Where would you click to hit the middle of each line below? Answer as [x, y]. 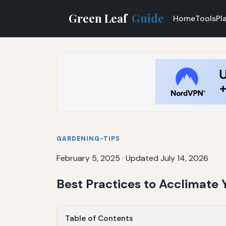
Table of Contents [99, 218]
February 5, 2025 [88, 158]
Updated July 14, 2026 [167, 158]
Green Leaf [99, 18]
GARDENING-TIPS [88, 138]
